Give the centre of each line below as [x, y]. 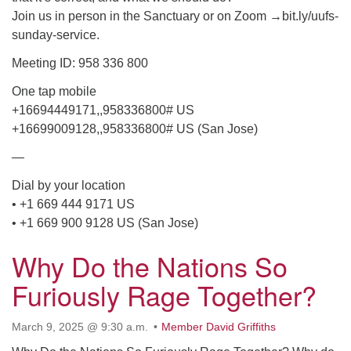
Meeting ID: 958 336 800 [80, 63]
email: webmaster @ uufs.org [104, 25]
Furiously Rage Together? [164, 295]
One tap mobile [54, 91]
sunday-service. [56, 35]
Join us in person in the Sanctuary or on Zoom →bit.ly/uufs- [175, 16]
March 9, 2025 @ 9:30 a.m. [80, 327]
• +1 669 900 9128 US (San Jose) [105, 223]
